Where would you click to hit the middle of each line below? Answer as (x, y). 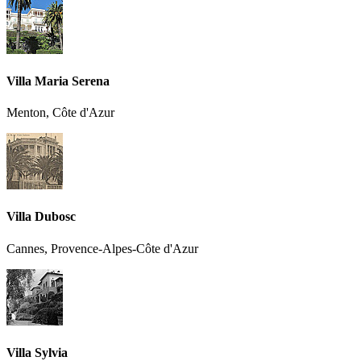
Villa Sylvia (37, 352)
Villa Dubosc (41, 217)
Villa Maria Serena (58, 81)
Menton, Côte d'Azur (60, 113)
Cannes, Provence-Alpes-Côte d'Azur (102, 248)
